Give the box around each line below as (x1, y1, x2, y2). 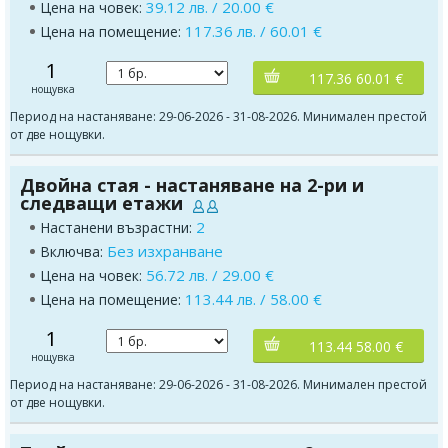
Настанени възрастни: (40, 218, 196, 238)
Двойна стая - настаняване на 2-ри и (20, 173, 364, 198)
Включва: (40, 242, 107, 262)
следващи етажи (20, 191, 183, 216)
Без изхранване (107, 241, 223, 262)
